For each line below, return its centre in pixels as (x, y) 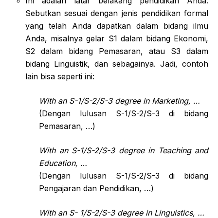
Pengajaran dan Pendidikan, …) (96, 188)
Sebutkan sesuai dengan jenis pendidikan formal (117, 13)
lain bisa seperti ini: (60, 76)
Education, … (63, 163)
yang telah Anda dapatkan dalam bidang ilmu (117, 26)
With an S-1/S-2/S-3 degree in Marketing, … (119, 100)
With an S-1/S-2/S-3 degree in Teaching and (124, 150)
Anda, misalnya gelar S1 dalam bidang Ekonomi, (117, 38)
